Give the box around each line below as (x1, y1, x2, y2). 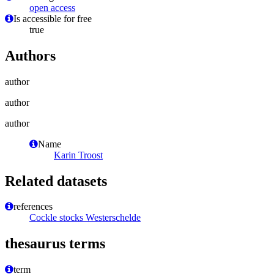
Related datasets (5, 172, 107, 189)
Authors (5, 47, 56, 64)
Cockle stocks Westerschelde (29, 212, 141, 223)
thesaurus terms (5, 235, 105, 252)
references (13, 201, 53, 212)
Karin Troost (54, 149, 103, 160)
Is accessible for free (13, 13, 92, 24)
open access (29, 2, 75, 13)
